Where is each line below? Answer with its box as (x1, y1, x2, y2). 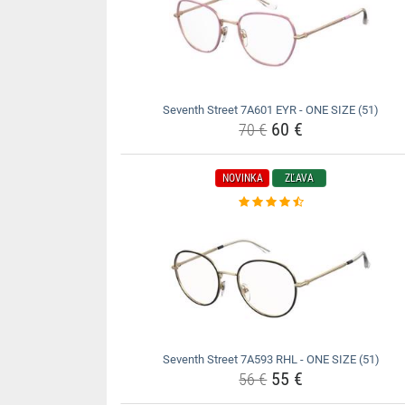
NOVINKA (221, 172, 263, 184)
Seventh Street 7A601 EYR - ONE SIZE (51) (163, 103, 380, 117)
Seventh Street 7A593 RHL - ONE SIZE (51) (162, 353, 380, 366)
